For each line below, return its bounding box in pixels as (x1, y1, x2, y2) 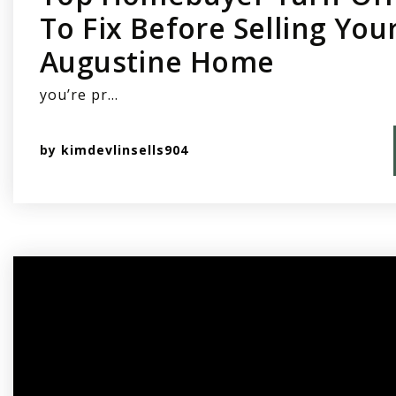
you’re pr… (40, 84, 118, 104)
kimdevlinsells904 (61, 141, 188, 159)
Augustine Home (40, 42, 275, 80)
